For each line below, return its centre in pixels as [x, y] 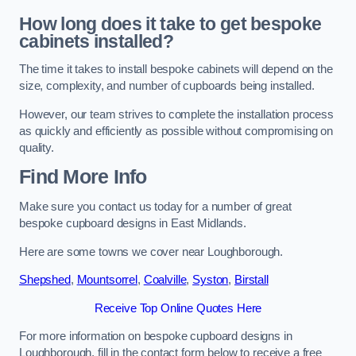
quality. [37, 147]
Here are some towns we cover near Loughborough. [151, 252]
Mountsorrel [107, 280]
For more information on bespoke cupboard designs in [156, 337]
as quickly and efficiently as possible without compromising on [176, 131]
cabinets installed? [97, 41]
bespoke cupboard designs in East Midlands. [133, 224]
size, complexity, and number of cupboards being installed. [167, 86]
